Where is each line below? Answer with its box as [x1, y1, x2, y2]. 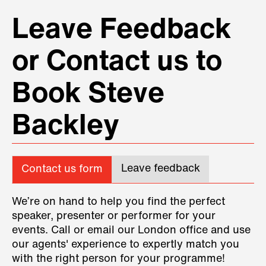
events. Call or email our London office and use [12, 225, 251, 237]
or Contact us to [12, 49, 222, 78]
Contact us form [21, 164, 103, 176]
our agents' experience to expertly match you [12, 239, 239, 251]
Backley [12, 113, 119, 142]
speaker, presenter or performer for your [12, 211, 216, 223]
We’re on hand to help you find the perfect [12, 197, 225, 208]
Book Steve [12, 81, 164, 110]
